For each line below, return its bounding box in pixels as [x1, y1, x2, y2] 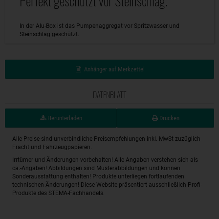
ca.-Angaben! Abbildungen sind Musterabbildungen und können [12, 165, 180, 172]
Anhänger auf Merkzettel [84, 66, 145, 73]
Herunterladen [45, 114, 82, 122]
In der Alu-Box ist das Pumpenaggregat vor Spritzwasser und [20, 22, 179, 30]
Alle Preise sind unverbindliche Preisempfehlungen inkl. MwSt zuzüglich [12, 135, 200, 143]
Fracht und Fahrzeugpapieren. [12, 144, 92, 151]
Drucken [157, 114, 179, 122]
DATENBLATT [92, 89, 127, 101]
